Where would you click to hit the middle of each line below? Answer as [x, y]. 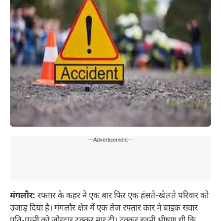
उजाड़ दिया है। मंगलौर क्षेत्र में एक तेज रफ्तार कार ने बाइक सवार [104, 209]
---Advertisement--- [110, 140]
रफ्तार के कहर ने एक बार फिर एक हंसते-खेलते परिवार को [122, 197]
